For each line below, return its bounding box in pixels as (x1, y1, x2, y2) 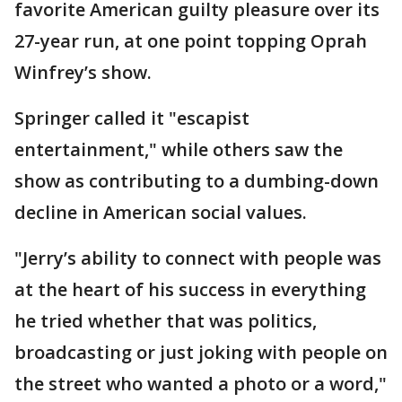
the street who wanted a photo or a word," (14, 371, 387, 396)
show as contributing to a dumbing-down (14, 169, 379, 193)
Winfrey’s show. (14, 60, 152, 84)
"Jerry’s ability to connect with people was (14, 246, 381, 270)
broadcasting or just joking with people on (14, 340, 388, 364)
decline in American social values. (14, 200, 307, 224)
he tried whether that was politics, (14, 309, 317, 333)
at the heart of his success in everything (14, 277, 366, 301)
